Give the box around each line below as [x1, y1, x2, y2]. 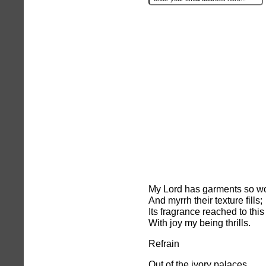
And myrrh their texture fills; [148, 195, 262, 205]
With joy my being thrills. [148, 217, 251, 228]
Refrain [148, 238, 179, 249]
